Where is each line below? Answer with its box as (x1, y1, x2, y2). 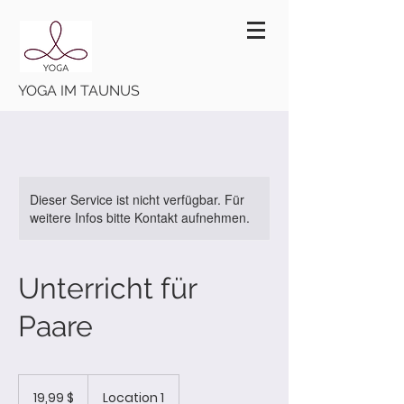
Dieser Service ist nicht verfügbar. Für (30, 190, 244, 208)
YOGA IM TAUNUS (18, 82, 140, 99)
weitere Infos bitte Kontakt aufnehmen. (30, 208, 250, 226)
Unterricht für (18, 271, 197, 305)
